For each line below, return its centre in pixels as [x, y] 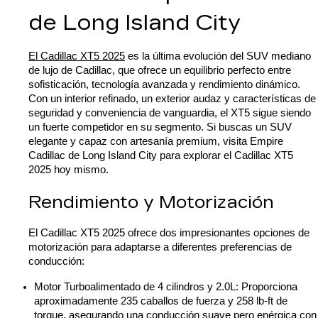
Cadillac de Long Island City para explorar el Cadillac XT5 [161, 155]
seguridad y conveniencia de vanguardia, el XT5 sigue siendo [170, 113]
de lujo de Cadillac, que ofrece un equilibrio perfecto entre [160, 70]
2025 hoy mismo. [68, 170]
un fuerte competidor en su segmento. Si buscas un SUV [160, 127]
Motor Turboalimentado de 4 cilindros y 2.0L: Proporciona [166, 286]
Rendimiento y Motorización [151, 202]
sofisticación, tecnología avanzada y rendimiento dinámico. [164, 84]
